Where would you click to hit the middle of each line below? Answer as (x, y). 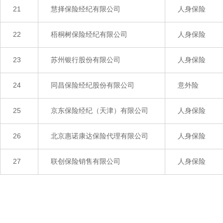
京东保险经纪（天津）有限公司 (100, 111)
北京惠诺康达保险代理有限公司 (101, 136)
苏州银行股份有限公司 (86, 60)
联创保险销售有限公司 (87, 161)
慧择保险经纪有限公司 (86, 9)
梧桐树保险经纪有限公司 (89, 34)
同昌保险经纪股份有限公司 (93, 85)
